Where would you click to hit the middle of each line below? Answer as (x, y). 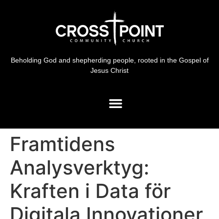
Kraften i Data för (90, 191)
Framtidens (62, 144)
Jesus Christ (109, 70)
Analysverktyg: (79, 167)
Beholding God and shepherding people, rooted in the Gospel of (109, 60)
